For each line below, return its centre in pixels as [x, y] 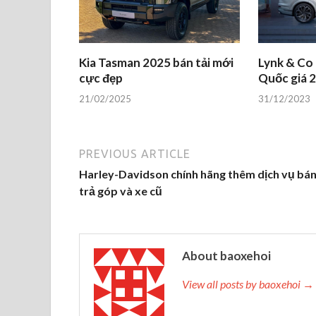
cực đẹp [101, 78]
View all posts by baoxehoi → [248, 284]
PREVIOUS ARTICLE [135, 153]
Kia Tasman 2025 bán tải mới [156, 63]
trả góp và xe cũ [121, 190]
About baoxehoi [226, 255]
